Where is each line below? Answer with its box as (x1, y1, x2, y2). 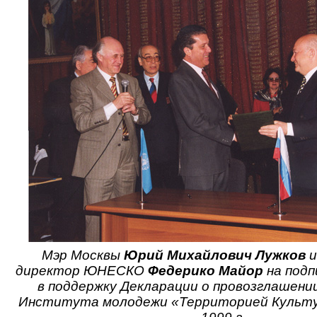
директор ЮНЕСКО (15, 263, 148, 279)
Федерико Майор (147, 263, 263, 279)
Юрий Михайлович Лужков (123, 248, 306, 263)
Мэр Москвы (41, 248, 124, 263)
